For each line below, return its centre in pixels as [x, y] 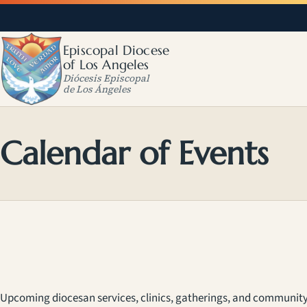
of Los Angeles [106, 64]
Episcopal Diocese [116, 50]
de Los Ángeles [97, 89]
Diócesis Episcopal [106, 78]
